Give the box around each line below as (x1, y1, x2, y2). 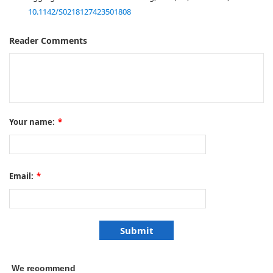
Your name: (9, 116, 55, 127)
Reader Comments (9, 35, 87, 46)
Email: (9, 171, 34, 182)
